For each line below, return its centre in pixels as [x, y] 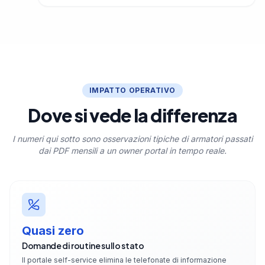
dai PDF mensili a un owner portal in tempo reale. [132, 151]
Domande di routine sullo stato [83, 246]
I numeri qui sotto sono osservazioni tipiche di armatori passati [132, 139]
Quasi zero [53, 231]
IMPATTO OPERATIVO [132, 91]
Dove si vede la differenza [132, 116]
